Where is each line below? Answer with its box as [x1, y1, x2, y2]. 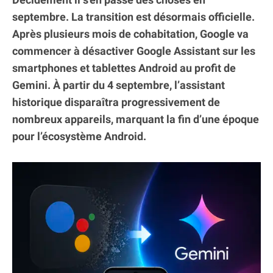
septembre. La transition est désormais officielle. [12, 10, 255, 24]
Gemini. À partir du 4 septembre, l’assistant [12, 79, 225, 92]
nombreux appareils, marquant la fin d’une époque [12, 113, 259, 126]
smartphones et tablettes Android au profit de [12, 62, 236, 75]
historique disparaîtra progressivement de [12, 96, 220, 109]
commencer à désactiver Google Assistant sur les [12, 44, 255, 58]
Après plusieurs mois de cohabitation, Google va [12, 27, 249, 41]
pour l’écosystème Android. [12, 130, 146, 143]
